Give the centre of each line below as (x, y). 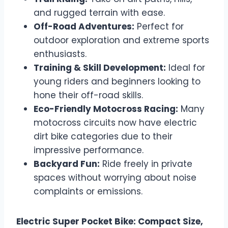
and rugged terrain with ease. (99, 13)
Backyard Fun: (67, 164)
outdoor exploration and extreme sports (121, 40)
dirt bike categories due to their (103, 137)
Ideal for (186, 68)
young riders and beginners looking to (117, 82)
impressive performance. (89, 150)
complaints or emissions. (88, 192)
